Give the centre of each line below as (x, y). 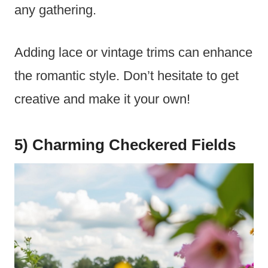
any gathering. (55, 10)
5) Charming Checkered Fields (125, 145)
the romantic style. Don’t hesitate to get (127, 76)
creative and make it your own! (102, 99)
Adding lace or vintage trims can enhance (133, 53)
